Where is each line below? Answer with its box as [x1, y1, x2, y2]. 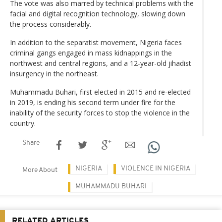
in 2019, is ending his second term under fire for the [10, 97, 175, 107]
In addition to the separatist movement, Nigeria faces [10, 37, 182, 47]
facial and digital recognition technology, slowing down [10, 8, 185, 18]
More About [22, 166, 57, 174]
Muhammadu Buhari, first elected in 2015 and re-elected [10, 87, 191, 97]
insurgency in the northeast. [10, 68, 99, 78]
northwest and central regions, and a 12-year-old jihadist [10, 58, 191, 68]
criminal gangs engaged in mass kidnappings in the [10, 48, 172, 57]
